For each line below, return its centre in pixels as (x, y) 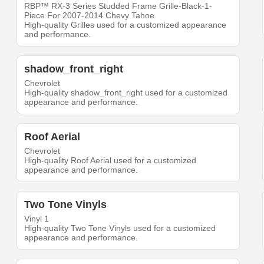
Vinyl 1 (37, 219)
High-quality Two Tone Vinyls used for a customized (120, 228)
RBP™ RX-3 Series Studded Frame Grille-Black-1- (118, 6)
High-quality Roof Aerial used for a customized (110, 161)
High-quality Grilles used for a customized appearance (126, 25)
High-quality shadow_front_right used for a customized (126, 93)
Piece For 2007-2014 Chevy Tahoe (90, 16)
